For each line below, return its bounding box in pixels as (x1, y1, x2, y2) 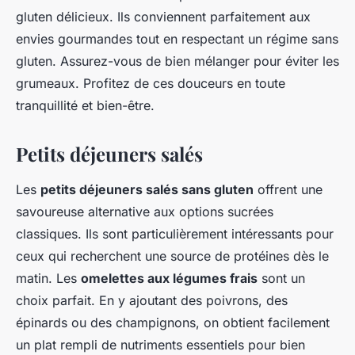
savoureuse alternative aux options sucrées (16, 204, 273, 220)
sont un (258, 270, 305, 287)
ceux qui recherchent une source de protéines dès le (16, 248, 329, 265)
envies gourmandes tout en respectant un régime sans (16, 31, 338, 48)
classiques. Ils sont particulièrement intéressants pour (16, 226, 334, 242)
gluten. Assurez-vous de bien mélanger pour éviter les (16, 53, 339, 70)
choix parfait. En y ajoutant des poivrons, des (16, 292, 288, 309)
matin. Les (16, 270, 81, 287)
